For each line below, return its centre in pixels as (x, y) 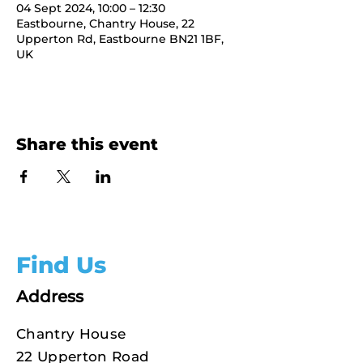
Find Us (61, 265)
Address (50, 297)
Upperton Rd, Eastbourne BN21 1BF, (120, 39)
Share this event (87, 144)
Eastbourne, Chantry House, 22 (105, 23)
